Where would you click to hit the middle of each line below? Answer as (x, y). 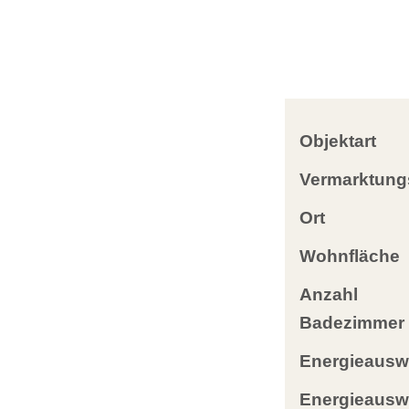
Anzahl (329, 294)
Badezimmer (352, 323)
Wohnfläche (350, 256)
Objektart (338, 141)
